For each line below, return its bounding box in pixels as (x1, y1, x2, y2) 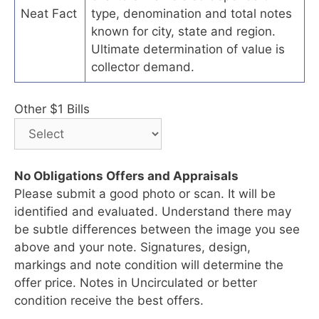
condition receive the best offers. (14, 293, 204, 308)
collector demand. (91, 59, 194, 74)
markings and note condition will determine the (14, 258, 283, 273)
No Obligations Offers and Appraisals (14, 169, 239, 184)
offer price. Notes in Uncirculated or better (14, 276, 257, 291)
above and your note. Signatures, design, (14, 240, 251, 255)
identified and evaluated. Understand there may (14, 204, 291, 219)
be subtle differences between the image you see (14, 222, 300, 237)
